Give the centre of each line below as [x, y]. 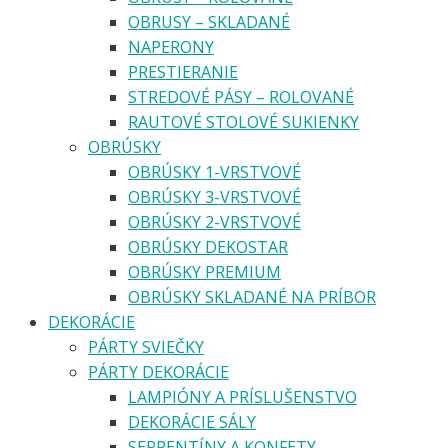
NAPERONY [171, 46]
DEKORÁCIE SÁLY [192, 421]
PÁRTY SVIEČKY [146, 346]
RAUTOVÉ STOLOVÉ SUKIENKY [243, 121]
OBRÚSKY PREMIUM [204, 271]
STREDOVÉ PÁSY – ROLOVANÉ [241, 96]
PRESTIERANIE [183, 71]
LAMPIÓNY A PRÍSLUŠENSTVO [242, 396]
